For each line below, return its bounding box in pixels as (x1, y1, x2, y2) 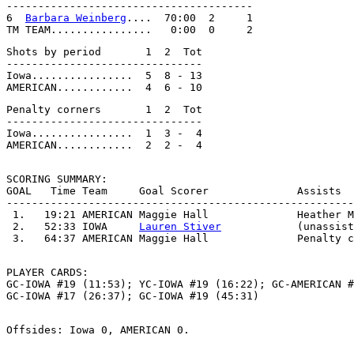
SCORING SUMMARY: (6, 173, 107, 185)
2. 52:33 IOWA (6, 220, 139, 232)
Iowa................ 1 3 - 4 (6, 127, 202, 139)
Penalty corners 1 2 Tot (6, 104, 202, 115)
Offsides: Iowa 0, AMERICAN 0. (6, 324, 190, 336)
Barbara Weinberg (25, 12, 126, 24)
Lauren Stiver (139, 220, 221, 232)
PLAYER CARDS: (6, 266, 88, 278)
